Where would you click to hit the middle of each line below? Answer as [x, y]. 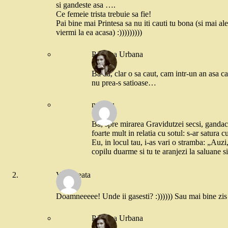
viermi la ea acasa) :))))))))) [99, 32]
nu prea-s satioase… [124, 82]
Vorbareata [73, 175]
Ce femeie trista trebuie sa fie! [104, 14]
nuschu [103, 104]
